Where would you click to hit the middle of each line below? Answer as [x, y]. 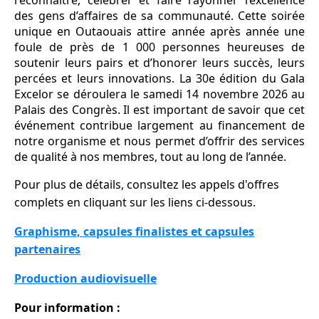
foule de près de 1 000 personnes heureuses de [159, 47]
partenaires [47, 250]
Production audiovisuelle [85, 279]
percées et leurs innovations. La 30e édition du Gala [159, 79]
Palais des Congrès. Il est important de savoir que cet [159, 110]
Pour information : [67, 308]
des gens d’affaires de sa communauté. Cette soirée [159, 16]
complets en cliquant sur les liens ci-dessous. [135, 203]
